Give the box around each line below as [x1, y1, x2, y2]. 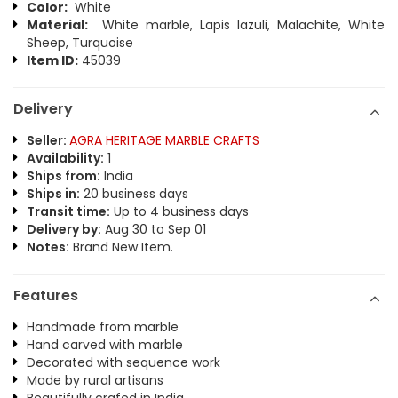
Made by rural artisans [27, 371, 163, 389]
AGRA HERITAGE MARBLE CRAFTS [69, 131, 259, 149]
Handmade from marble [27, 318, 179, 336]
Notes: [27, 238, 69, 256]
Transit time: [27, 203, 110, 220]
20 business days [80, 185, 188, 203]
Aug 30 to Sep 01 [101, 220, 206, 238]
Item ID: [27, 52, 78, 69]
